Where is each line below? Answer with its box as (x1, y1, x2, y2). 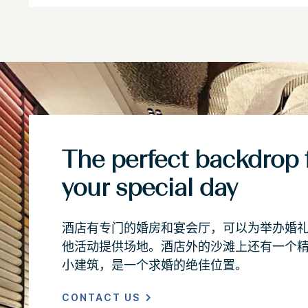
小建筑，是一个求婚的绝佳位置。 (62, 257, 247, 272)
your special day (62, 177, 237, 202)
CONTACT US (62, 291, 140, 303)
